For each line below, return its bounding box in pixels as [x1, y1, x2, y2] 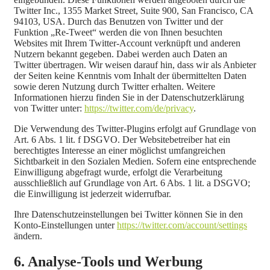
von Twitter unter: [14, 102, 84, 113]
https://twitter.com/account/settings [117, 219, 247, 230]
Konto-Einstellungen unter [14, 219, 117, 230]
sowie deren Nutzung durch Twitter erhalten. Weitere [14, 81, 215, 92]
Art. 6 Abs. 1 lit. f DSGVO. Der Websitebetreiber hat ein [14, 134, 230, 145]
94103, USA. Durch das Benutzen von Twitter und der [14, 16, 223, 27]
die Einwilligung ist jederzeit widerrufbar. [14, 188, 171, 199]
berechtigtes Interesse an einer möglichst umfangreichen [14, 145, 225, 155]
